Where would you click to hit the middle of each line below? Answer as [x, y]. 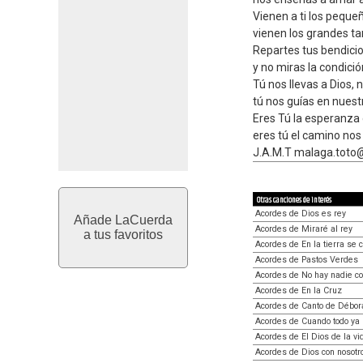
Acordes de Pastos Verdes [307, 260]
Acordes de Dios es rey [301, 214]
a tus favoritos [123, 235]
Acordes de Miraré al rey [304, 229]
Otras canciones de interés [294, 200]
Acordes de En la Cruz [299, 290]
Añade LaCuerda [123, 220]
